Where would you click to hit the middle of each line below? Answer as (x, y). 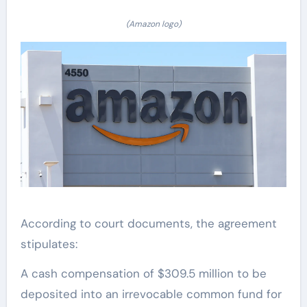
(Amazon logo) (153, 24)
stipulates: (52, 244)
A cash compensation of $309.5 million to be (143, 274)
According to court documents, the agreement (148, 224)
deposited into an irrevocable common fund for (151, 294)
